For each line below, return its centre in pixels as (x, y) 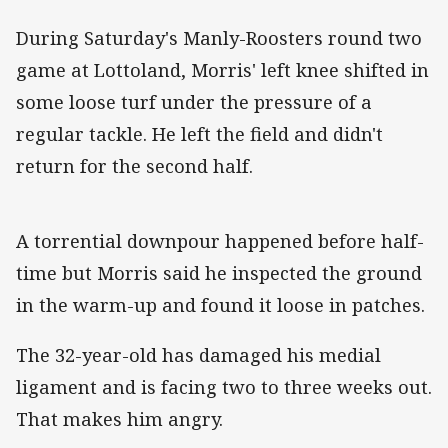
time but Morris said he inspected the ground (219, 272)
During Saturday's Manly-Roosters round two (219, 37)
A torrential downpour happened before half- (220, 240)
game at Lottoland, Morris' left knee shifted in (222, 69)
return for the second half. (134, 165)
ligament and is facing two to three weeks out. (224, 387)
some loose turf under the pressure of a (194, 101)
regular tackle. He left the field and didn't (199, 133)
